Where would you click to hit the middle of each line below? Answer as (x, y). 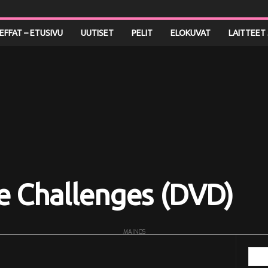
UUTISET (97, 33)
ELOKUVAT (190, 33)
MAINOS (134, 232)
